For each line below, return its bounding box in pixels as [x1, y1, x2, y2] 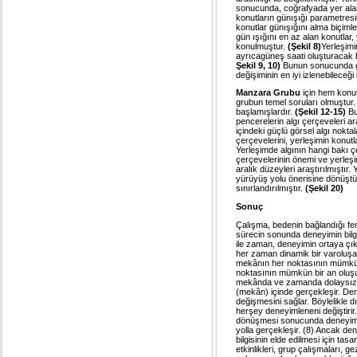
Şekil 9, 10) [236, 60, 280, 70]
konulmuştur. [236, 41, 288, 51]
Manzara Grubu [236, 88, 300, 98]
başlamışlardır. [236, 107, 295, 117]
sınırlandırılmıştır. [236, 183, 305, 194]
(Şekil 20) [305, 183, 343, 194]
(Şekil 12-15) [295, 107, 346, 117]
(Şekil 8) [288, 41, 321, 51]
